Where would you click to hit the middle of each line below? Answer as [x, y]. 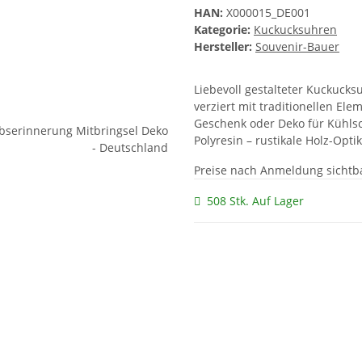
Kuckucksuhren [295, 30]
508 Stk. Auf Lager [255, 201]
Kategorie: [224, 30]
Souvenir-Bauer [297, 47]
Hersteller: [223, 47]
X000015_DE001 [268, 13]
